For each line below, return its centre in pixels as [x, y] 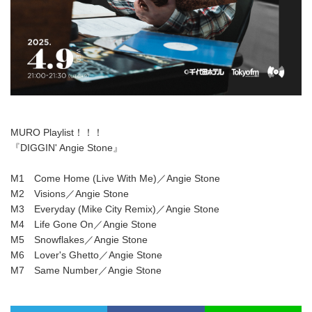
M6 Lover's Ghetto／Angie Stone [86, 255]
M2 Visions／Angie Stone [70, 193]
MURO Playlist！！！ [57, 132]
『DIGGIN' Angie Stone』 [67, 147]
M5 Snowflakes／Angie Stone [79, 239]
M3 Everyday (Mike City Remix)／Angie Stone [115, 209]
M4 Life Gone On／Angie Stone [84, 224]
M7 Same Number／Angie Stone [86, 270]
